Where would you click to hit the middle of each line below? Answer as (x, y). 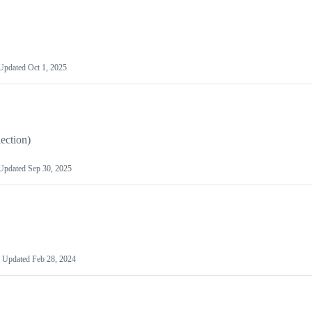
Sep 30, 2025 (50, 169)
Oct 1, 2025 (47, 68)
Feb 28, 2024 (54, 259)
